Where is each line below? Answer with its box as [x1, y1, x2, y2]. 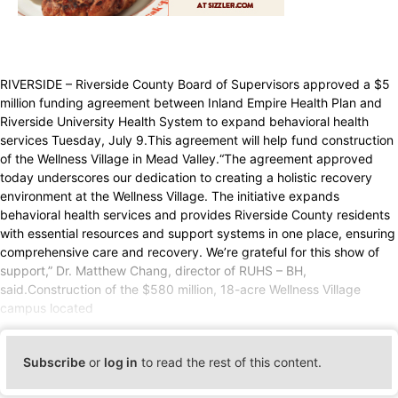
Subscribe [23, 354, 86, 370]
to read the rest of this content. [138, 354, 322, 370]
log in [104, 354, 139, 370]
